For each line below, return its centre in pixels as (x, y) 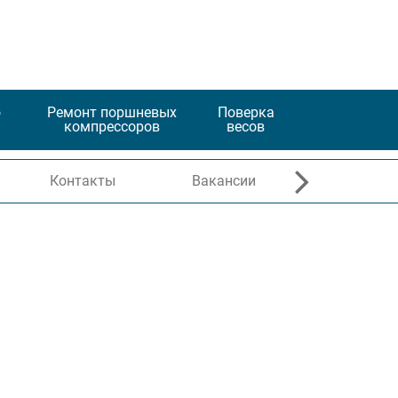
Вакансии (223, 181)
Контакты (83, 181)
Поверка (246, 113)
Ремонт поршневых (112, 113)
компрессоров (112, 127)
